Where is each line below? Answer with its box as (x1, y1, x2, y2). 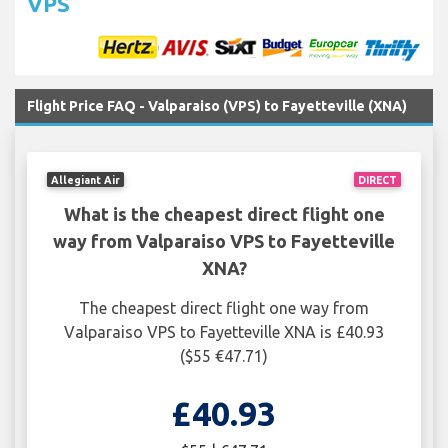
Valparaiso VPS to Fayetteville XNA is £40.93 (64, 323, 384, 342)
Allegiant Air (51, 173, 121, 186)
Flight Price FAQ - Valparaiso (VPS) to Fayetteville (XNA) (27, 98, 407, 115)
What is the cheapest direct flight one (63, 204, 385, 225)
